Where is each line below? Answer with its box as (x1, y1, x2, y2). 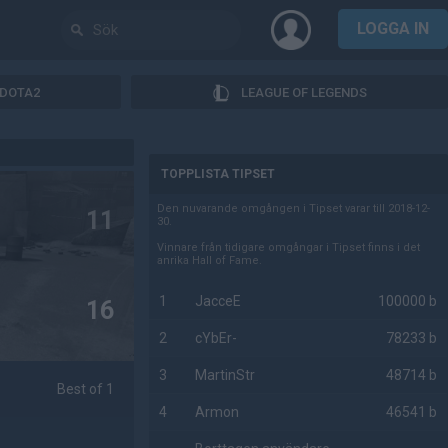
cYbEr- (195, 330, 238, 346)
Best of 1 (57, 381, 115, 397)
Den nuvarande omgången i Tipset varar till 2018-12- (157, 202, 431, 215)
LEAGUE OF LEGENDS (241, 84, 367, 100)
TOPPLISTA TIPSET (161, 167, 276, 181)
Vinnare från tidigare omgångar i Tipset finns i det (157, 241, 421, 254)
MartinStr (195, 367, 256, 383)
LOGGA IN (357, 19, 429, 38)
